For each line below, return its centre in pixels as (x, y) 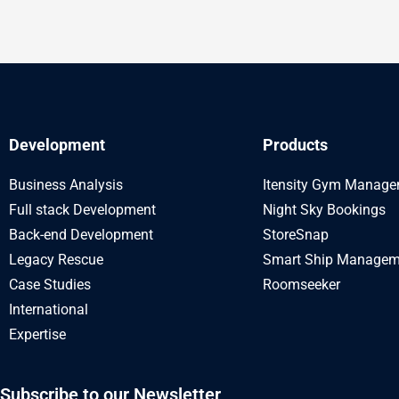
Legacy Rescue (56, 259)
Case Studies (50, 284)
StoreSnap (296, 234)
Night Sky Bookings (324, 209)
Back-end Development (81, 234)
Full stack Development (82, 209)
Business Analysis (66, 184)
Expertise (37, 334)
